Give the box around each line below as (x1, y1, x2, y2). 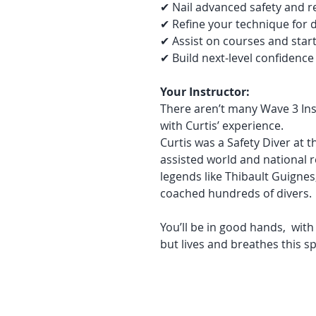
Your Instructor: (160, 84, 250, 99)
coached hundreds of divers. (160, 186, 312, 201)
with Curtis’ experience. (160, 118, 284, 133)
